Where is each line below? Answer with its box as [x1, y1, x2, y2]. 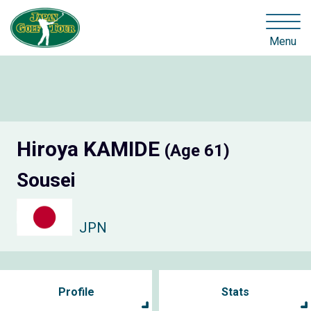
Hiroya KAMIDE [17, 137, 165, 162]
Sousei [17, 169, 76, 192]
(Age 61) [165, 141, 230, 161]
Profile [58, 285, 94, 299]
